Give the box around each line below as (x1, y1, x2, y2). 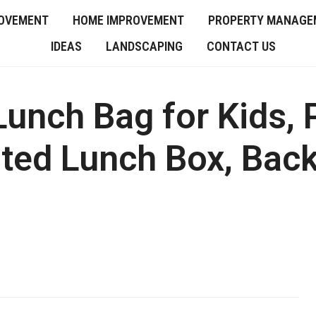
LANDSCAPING (106, 39, 183, 54)
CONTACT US (207, 39, 276, 54)
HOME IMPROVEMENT (72, 13, 184, 28)
